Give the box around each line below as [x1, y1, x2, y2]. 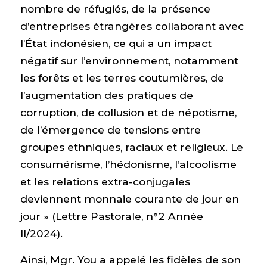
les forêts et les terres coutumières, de [20, 72, 224, 85]
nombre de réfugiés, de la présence [20, 2, 210, 15]
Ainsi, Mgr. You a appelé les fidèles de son [20, 253, 241, 266]
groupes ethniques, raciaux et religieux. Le [20, 141, 243, 154]
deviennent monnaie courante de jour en [20, 193, 239, 206]
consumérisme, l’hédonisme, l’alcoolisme [20, 158, 237, 171]
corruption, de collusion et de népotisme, [20, 106, 237, 119]
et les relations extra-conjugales [20, 175, 190, 188]
